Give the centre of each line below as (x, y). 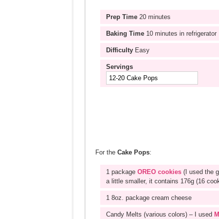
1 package (121, 172)
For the (106, 152)
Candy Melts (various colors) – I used (160, 214)
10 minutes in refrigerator (180, 33)
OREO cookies (159, 172)
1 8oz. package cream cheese (149, 198)
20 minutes (154, 17)
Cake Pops (133, 152)
